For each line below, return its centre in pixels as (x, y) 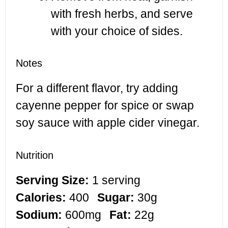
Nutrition (35, 155)
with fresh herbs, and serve (122, 13)
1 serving (116, 180)
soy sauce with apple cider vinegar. (108, 123)
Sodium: (39, 215)
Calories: (41, 197)
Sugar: (116, 197)
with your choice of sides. (117, 31)
